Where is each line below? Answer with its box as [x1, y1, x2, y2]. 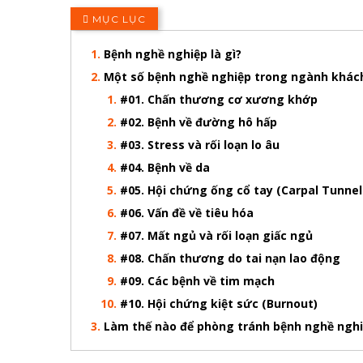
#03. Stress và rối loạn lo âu [120, 137, 280, 152]
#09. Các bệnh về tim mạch [120, 273, 275, 288]
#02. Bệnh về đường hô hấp [120, 114, 277, 130]
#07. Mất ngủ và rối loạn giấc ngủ [120, 228, 313, 243]
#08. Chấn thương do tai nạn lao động [120, 250, 340, 266]
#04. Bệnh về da [120, 160, 210, 175]
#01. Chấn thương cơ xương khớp [120, 92, 318, 107]
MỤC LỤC [89, 13, 146, 25]
